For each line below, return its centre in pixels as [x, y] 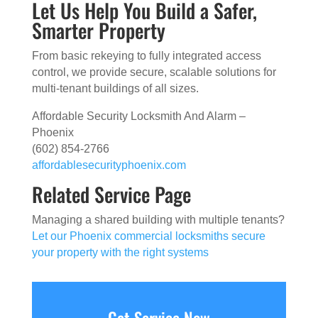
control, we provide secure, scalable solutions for [154, 72]
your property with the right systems [120, 252]
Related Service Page [111, 194]
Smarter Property [98, 30]
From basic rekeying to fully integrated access [146, 56]
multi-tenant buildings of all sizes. [115, 88]
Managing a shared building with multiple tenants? [158, 220]
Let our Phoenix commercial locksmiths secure [148, 236]
